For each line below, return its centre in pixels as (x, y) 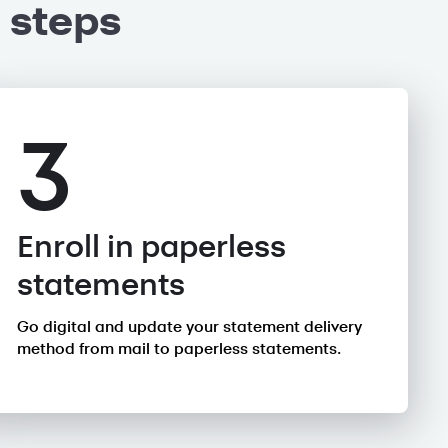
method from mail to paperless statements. (178, 349)
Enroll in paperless (151, 247)
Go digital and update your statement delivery (189, 327)
